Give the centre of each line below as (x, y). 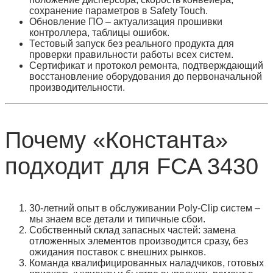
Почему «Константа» (116, 140)
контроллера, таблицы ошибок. (99, 33)
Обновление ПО (66, 22)
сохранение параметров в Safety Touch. (119, 11)
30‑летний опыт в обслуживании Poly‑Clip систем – (145, 208)
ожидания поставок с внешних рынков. (118, 252)
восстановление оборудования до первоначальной (146, 76)
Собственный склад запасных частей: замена (133, 230)
